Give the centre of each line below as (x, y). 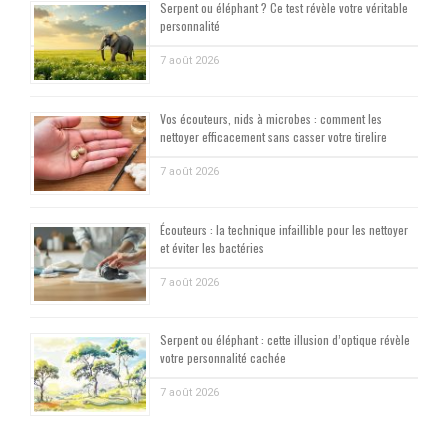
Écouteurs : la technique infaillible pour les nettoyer (284, 229)
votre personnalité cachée (223, 358)
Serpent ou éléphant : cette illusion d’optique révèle (285, 340)
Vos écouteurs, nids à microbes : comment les (271, 119)
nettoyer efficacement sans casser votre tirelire (273, 137)
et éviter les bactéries (212, 247)
